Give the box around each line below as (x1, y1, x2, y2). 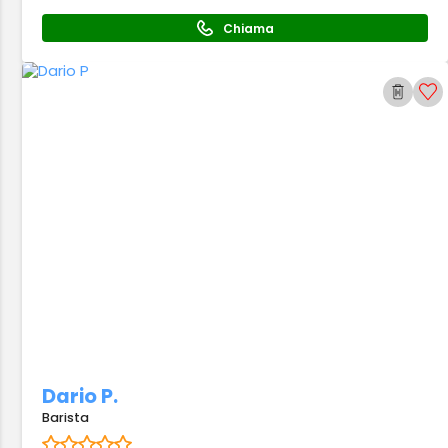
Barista (42, 409, 90, 426)
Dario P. (42, 383, 119, 410)
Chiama (222, 19, 274, 37)
